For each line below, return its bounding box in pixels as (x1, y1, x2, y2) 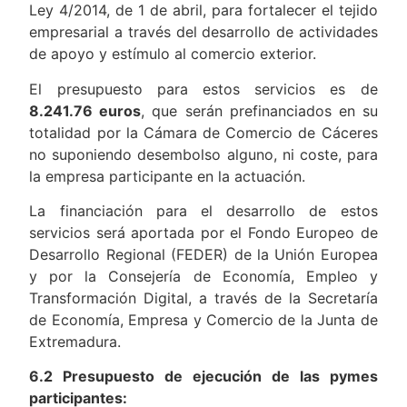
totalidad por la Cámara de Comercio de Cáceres (29, 123, 378, 142)
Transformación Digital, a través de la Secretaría (29, 289, 378, 308)
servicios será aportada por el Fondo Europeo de (29, 223, 378, 243)
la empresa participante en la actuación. (29, 166, 306, 185)
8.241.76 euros (29, 101, 142, 120)
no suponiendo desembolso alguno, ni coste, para (29, 144, 378, 164)
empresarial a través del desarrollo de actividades (29, 23, 378, 42)
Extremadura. (29, 333, 122, 352)
